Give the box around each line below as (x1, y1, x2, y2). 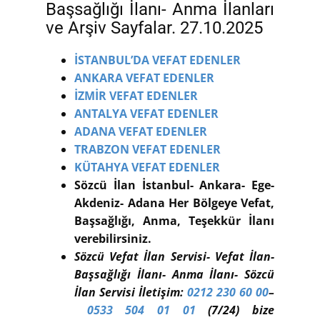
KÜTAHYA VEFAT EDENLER (74, 159, 223, 175)
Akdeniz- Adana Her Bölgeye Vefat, (74, 194, 274, 211)
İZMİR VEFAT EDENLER (74, 87, 198, 104)
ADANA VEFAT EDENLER (74, 123, 207, 139)
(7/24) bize (195, 301, 275, 318)
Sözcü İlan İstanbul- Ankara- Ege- (74, 176, 274, 193)
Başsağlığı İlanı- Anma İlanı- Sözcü (74, 266, 274, 282)
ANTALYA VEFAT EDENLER (74, 105, 219, 121)
